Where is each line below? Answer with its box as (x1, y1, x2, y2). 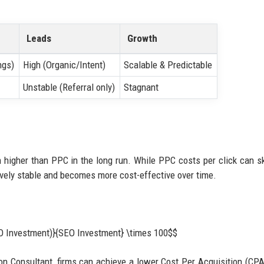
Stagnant (124, 81, 159, 94)
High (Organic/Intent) (23, 59, 106, 71)
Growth (127, 32, 157, 45)
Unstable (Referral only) (23, 81, 115, 94)
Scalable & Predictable (124, 59, 213, 71)
